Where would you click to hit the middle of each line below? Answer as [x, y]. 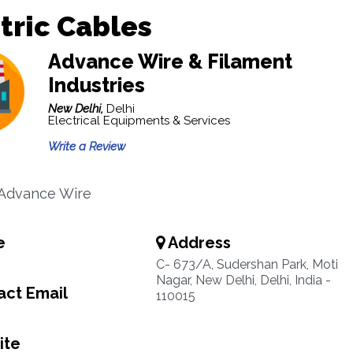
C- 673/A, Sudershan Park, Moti [247, 264]
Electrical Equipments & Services [139, 121]
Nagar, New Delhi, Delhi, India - [243, 280]
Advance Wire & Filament [170, 61]
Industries [96, 85]
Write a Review [86, 147]
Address [197, 243]
